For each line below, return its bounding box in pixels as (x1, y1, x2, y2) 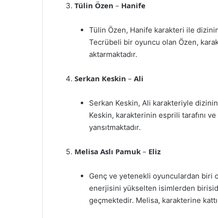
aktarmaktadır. (89, 50, 137, 59)
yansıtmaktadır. (89, 123, 141, 132)
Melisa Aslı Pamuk (74, 146, 141, 156)
